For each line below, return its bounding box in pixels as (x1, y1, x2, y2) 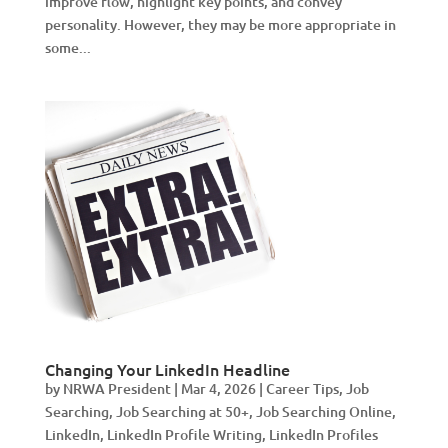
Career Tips (265, 379, 339, 398)
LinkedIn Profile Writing (106, 425, 262, 444)
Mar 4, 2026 (180, 379, 256, 398)
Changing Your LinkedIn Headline (44, 358, 290, 380)
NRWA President (62, 379, 171, 398)
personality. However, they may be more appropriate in (44, 15, 396, 34)
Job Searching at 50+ (115, 402, 249, 421)
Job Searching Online (255, 402, 392, 421)
